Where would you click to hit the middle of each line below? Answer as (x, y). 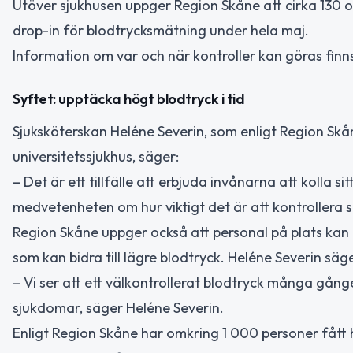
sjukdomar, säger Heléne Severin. (118, 307)
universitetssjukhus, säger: (96, 156)
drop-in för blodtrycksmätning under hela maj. (161, 31)
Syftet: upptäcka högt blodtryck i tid (129, 98)
